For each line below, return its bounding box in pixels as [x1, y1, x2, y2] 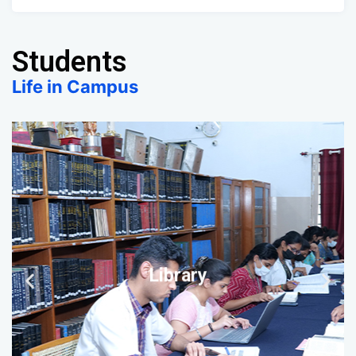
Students [12, 44, 127, 79]
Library [149, 263, 207, 285]
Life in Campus [12, 75, 138, 97]
